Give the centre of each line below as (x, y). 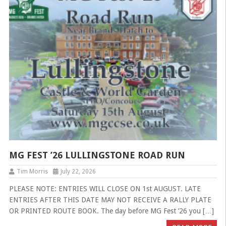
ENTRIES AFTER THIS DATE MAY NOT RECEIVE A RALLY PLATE (110, 200)
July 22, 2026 (78, 172)
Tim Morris (32, 172)
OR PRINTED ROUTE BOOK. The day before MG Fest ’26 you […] (111, 211)
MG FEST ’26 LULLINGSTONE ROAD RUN (97, 155)
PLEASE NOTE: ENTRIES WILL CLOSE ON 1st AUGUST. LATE (105, 189)
